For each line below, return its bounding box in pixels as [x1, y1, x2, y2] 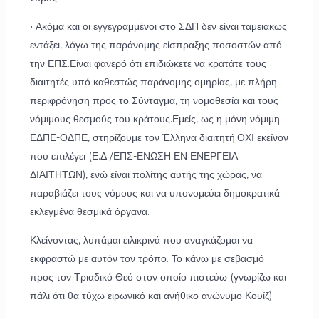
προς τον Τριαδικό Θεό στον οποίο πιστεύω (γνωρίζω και [29, 271, 286, 284]
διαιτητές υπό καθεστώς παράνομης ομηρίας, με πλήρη [29, 75, 277, 89]
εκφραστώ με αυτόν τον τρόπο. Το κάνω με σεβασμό [29, 252, 264, 266]
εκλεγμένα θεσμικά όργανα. [29, 205, 150, 219]
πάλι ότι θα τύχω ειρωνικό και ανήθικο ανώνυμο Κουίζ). [29, 289, 274, 303]
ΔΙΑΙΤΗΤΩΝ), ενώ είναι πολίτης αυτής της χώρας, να [29, 168, 262, 182]
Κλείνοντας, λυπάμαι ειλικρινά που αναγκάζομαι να [29, 234, 253, 247]
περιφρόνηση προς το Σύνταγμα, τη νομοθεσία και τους [29, 94, 278, 108]
